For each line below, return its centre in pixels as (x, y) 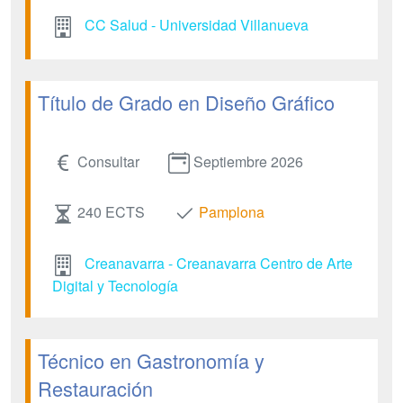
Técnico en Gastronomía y (151, 361)
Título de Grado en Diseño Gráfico (186, 102)
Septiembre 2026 (248, 161)
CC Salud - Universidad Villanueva (197, 24)
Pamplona (232, 212)
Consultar (108, 161)
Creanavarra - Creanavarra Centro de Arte (219, 264)
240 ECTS (111, 212)
